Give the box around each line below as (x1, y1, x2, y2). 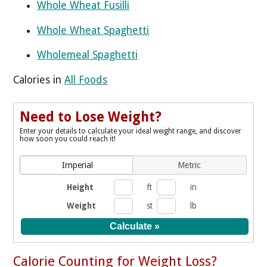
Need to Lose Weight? (20, 109, 162, 125)
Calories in (13, 73, 65, 86)
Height (66, 182, 94, 192)
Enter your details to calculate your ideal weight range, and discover (20, 126, 242, 135)
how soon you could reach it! (20, 134, 116, 143)
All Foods (64, 73, 108, 86)
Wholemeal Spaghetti (37, 49, 138, 61)
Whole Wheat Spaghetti (37, 24, 150, 36)
